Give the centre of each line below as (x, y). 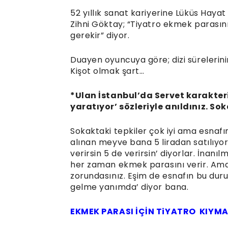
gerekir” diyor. (100, 36)
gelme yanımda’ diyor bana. (130, 187)
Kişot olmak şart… (107, 71)
